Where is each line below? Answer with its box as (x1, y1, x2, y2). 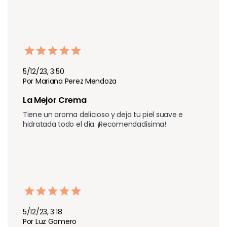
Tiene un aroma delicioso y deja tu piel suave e (23, 109, 183, 120)
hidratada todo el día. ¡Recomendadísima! (23, 119, 166, 129)
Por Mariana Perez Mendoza (23, 75, 117, 86)
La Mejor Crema (23, 94, 89, 106)
